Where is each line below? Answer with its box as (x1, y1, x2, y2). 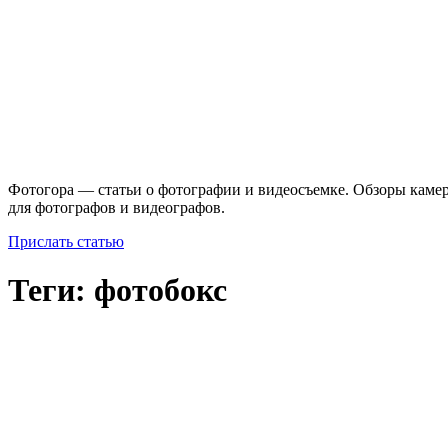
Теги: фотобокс (8, 272, 227, 309)
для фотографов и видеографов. (8, 198, 225, 216)
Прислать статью (8, 232, 124, 250)
